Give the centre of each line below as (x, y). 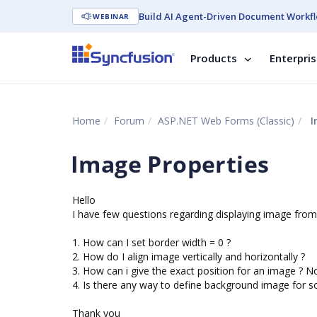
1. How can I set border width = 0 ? (151, 242)
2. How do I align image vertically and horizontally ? (189, 257)
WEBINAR (111, 16)
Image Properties (170, 164)
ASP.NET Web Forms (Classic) (226, 121)
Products (214, 58)
